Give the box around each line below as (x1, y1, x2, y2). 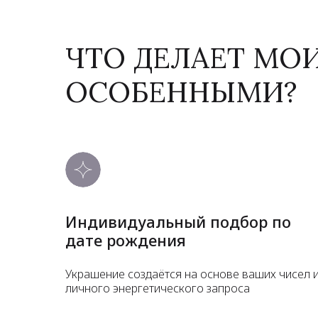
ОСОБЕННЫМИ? (65, 73, 297, 110)
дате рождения (65, 229, 186, 251)
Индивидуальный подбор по (65, 210, 291, 232)
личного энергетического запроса (65, 280, 250, 296)
